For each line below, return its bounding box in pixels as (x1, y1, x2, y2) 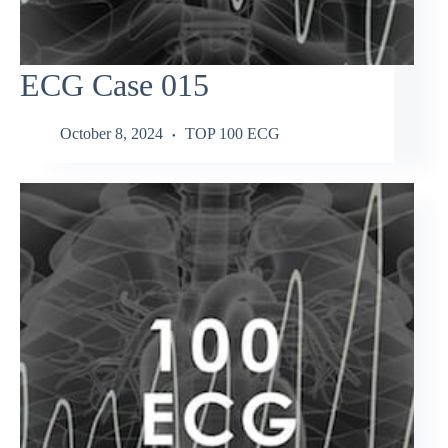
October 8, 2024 (60, 125, 163, 143)
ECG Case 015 (20, 66, 209, 103)
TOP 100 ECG (185, 125, 280, 143)
